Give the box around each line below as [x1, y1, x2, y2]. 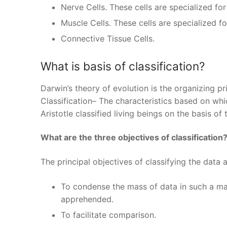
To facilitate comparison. [61, 209, 156, 220]
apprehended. [61, 194, 113, 204]
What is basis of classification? [41, 59, 205, 73]
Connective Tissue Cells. [61, 33, 155, 44]
